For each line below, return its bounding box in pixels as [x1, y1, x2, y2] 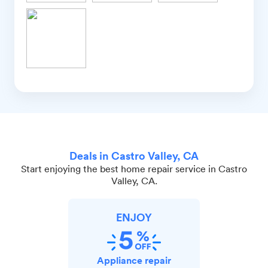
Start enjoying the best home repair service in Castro [21, 162, 247, 175]
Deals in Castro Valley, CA [69, 148, 199, 163]
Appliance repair [97, 253, 171, 267]
